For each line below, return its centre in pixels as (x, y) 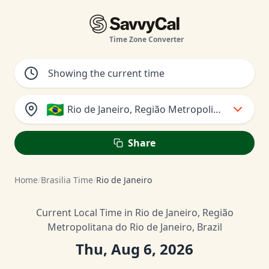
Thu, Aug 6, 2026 (134, 249)
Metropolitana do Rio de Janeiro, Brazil (134, 227)
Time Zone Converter (147, 39)
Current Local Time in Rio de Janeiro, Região (134, 213)
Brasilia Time (67, 180)
